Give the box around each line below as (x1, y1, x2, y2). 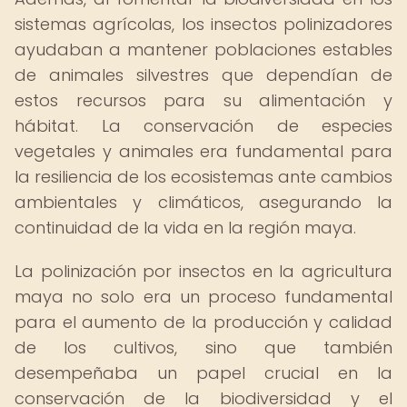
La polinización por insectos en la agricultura (15, 260, 392, 283)
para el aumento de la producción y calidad (15, 311, 392, 333)
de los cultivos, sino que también (15, 336, 392, 359)
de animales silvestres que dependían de (15, 64, 392, 86)
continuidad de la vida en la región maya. (15, 216, 356, 239)
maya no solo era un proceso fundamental (15, 285, 392, 308)
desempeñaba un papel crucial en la (15, 362, 392, 384)
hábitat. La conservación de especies (15, 114, 392, 137)
